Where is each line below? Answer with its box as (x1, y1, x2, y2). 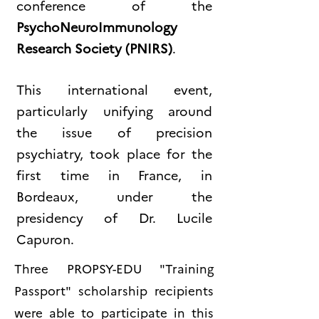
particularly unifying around (16, 102, 212, 120)
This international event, (16, 80, 212, 98)
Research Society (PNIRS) (16, 39, 172, 57)
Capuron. (16, 230, 74, 248)
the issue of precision (16, 123, 212, 141)
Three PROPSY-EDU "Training (14, 260, 214, 276)
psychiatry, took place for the (16, 145, 212, 162)
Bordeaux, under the (16, 187, 212, 205)
